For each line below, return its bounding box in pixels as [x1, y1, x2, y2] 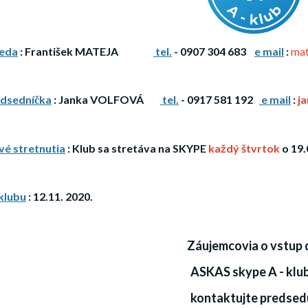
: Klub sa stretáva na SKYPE [65, 141, 208, 155]
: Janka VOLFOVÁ [52, 92, 160, 106]
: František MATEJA [18, 44, 153, 58]
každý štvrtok [208, 141, 280, 155]
